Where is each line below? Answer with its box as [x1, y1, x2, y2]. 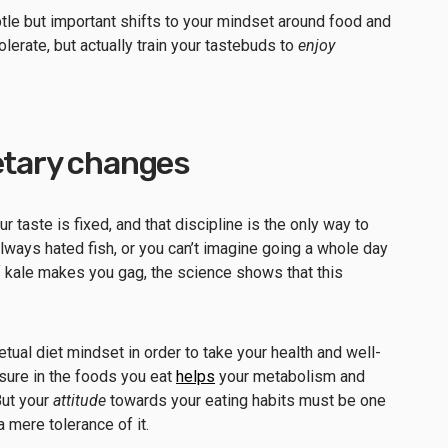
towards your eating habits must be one [106, 390, 386, 410]
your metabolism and [215, 366, 365, 386]
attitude [53, 390, 106, 410]
